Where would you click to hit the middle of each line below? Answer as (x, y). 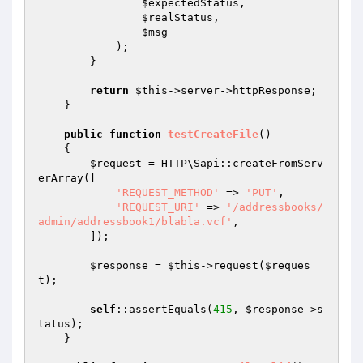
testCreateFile (213, 134)
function (135, 134)
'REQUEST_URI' (158, 207)
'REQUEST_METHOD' (168, 192)
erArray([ (67, 178)
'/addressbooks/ (275, 207)
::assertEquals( (164, 309)
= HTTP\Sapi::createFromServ (233, 163)
